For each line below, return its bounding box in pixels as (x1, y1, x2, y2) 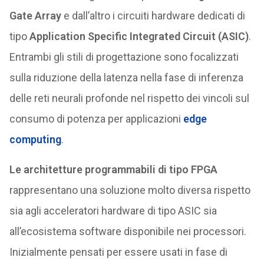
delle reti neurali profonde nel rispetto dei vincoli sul (9, 92, 249, 104)
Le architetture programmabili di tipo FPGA (9, 163, 217, 176)
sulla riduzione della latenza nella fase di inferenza (9, 71, 243, 84)
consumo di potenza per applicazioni (9, 113, 183, 125)
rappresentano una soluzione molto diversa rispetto (9, 184, 250, 196)
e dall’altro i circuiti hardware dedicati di (61, 9, 245, 22)
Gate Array (9, 9, 61, 22)
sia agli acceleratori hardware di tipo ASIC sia (9, 204, 217, 217)
